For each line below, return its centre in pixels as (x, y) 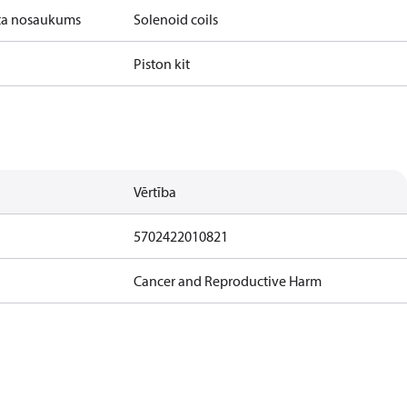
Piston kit (162, 64)
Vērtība (155, 192)
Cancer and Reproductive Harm (228, 281)
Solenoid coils (176, 19)
